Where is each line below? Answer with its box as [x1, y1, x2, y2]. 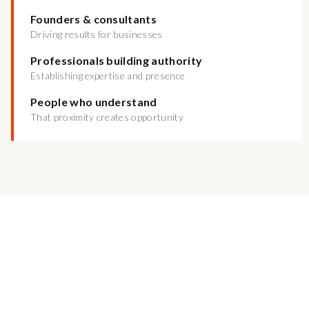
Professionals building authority [30, 54, 203, 67]
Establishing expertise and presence [30, 70, 186, 81]
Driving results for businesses [30, 28, 163, 40]
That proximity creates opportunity [30, 111, 183, 123]
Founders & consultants [30, 12, 157, 26]
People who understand [30, 95, 157, 108]
